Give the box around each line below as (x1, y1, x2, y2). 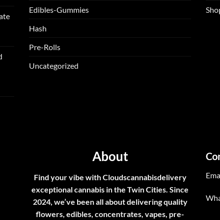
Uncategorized (29, 61, 79, 71)
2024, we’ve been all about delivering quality (32, 197, 188, 207)
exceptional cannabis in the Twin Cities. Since (31, 185, 189, 194)
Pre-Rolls (29, 42, 60, 52)
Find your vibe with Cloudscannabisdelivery (33, 172, 187, 182)
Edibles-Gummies (29, 5, 89, 15)
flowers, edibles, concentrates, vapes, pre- (36, 209, 184, 219)
